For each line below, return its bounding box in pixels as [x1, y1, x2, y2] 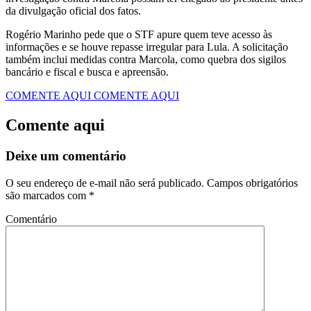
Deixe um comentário [6, 149, 126, 163]
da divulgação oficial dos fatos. [6, 5, 141, 17]
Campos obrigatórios [204, 176, 298, 189]
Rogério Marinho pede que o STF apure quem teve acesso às [6, 28, 272, 41]
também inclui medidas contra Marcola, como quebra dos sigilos [6, 53, 286, 66]
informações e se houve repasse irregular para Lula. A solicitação [6, 41, 288, 53]
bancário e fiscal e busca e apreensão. [6, 66, 169, 78]
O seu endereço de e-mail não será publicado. [6, 176, 204, 189]
